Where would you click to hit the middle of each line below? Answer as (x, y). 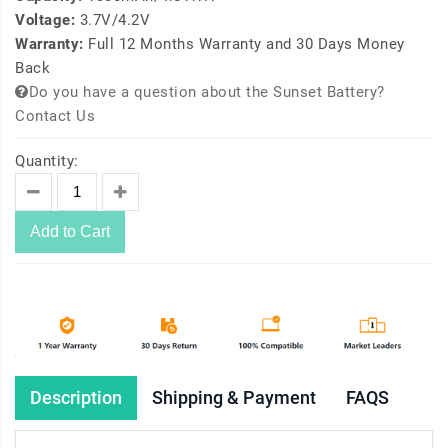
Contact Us (55, 116)
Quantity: (47, 161)
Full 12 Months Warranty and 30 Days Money (246, 44)
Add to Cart (70, 232)
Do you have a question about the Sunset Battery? (206, 92)
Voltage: (47, 20)
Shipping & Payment (234, 398)
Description (76, 398)
